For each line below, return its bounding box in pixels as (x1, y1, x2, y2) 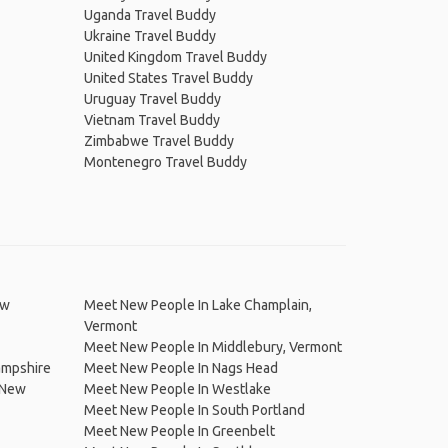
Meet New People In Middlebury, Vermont (83, 339, 342, 355)
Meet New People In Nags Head (83, 360, 278, 376)
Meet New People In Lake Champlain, (83, 297, 312, 313)
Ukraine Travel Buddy (83, 28, 216, 44)
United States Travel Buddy (83, 70, 253, 86)
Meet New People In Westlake (83, 381, 271, 397)
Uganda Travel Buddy (83, 7, 216, 23)
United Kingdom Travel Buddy (83, 49, 267, 65)
